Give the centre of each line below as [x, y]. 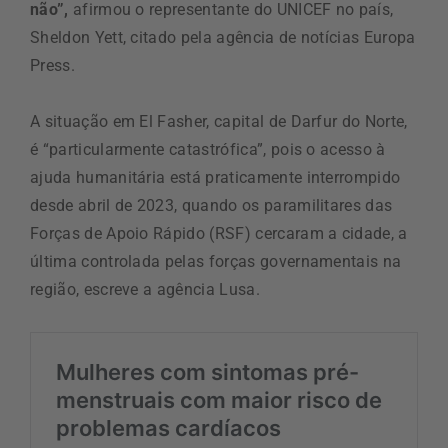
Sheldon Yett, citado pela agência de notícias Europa [223, 37]
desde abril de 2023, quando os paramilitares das [211, 205]
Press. [52, 65]
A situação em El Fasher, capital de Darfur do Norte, [219, 121]
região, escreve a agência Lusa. [145, 289]
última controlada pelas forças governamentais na [216, 261]
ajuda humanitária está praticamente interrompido [215, 177]
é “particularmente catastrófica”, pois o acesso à [208, 149]
